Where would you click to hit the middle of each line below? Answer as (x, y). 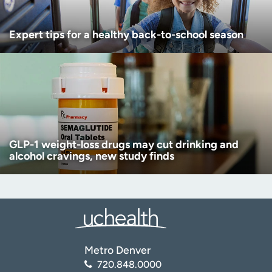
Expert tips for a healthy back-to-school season (126, 34)
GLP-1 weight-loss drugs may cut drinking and (124, 144)
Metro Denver (117, 250)
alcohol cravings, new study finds (92, 156)
